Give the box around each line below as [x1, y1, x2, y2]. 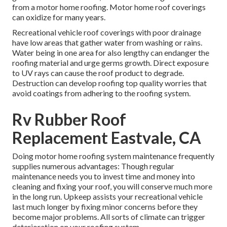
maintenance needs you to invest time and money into [12, 171, 195, 181]
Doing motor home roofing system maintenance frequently [12, 151, 214, 161]
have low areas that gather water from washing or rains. [12, 37, 202, 48]
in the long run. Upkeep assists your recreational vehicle [12, 192, 203, 202]
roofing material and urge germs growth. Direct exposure [12, 58, 209, 68]
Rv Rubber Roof [12, 109, 126, 130]
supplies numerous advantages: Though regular [12, 161, 174, 171]
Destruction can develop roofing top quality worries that [12, 78, 207, 88]
